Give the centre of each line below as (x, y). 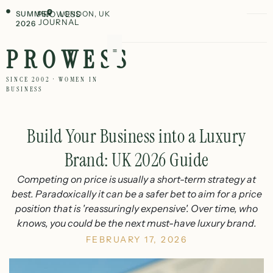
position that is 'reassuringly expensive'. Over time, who (136, 208)
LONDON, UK (85, 14)
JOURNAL (59, 22)
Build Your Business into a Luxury (136, 136)
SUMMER (34, 14)
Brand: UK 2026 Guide (136, 160)
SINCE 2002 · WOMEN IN (52, 79)
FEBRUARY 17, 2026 (136, 239)
